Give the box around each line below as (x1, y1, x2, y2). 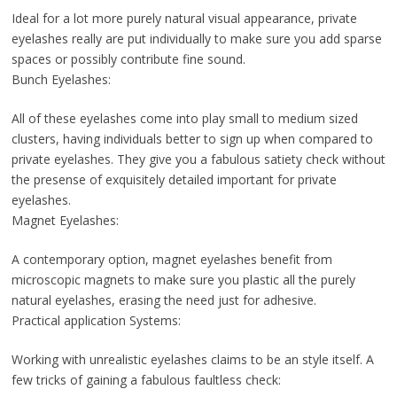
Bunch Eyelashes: (11, 71, 111, 89)
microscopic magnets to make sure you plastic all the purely (11, 271, 355, 289)
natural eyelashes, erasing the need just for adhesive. (11, 292, 316, 309)
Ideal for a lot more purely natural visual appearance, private (11, 10, 357, 27)
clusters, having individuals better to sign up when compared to (11, 130, 373, 148)
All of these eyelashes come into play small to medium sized (11, 110, 358, 128)
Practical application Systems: (11, 312, 181, 330)
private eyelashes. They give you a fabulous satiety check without (11, 151, 385, 168)
